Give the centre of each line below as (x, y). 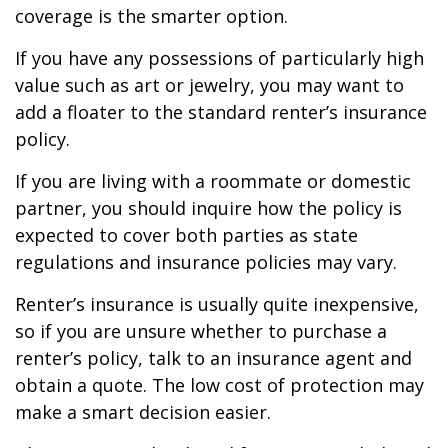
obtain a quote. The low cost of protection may (219, 385)
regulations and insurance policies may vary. (206, 262)
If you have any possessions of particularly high (219, 58)
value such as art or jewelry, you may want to (209, 85)
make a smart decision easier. (143, 412)
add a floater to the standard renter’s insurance (221, 112)
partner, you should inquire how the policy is (208, 208)
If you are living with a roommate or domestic (213, 181)
